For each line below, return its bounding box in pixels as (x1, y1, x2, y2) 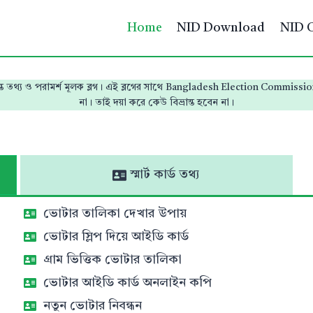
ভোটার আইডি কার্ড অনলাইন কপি (43, 277, 212, 289)
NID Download (177, 22, 265, 34)
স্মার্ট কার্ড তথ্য (130, 168, 201, 181)
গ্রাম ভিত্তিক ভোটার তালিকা (43, 254, 182, 266)
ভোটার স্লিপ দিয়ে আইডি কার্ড (43, 231, 189, 243)
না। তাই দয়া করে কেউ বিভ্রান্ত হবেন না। (79, 98, 234, 108)
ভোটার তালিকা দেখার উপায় (43, 208, 187, 220)
